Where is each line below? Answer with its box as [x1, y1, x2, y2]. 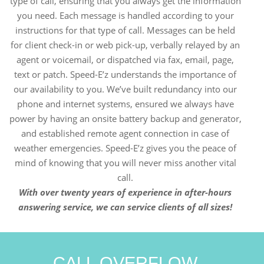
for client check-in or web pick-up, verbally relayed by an [11, 39, 240, 51]
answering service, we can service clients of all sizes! [18, 201, 233, 213]
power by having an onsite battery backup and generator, [9, 113, 242, 125]
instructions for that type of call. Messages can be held [15, 24, 236, 37]
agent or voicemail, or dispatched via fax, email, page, [16, 54, 235, 66]
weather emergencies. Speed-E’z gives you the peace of [14, 142, 237, 154]
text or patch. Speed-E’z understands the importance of [14, 68, 237, 81]
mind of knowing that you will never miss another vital [14, 157, 236, 169]
